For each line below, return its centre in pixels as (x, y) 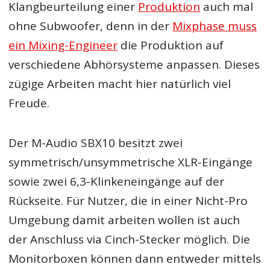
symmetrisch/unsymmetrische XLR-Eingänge (131, 162)
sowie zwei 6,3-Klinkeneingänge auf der (117, 181)
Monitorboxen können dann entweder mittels (135, 258)
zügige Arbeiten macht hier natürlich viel (120, 83)
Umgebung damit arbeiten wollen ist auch (124, 220)
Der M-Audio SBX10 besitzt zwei (96, 143)
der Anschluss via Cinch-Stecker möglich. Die (130, 239)
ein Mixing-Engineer (63, 45)
